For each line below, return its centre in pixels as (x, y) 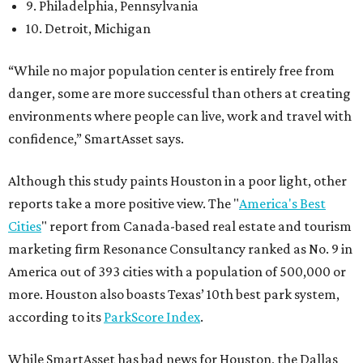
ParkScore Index (152, 317)
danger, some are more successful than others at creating (179, 94)
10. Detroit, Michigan (88, 29)
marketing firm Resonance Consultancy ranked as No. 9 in (180, 249)
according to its (56, 317)
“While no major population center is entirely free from (171, 71)
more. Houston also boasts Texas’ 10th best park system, (174, 295)
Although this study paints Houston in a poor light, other (177, 181)
